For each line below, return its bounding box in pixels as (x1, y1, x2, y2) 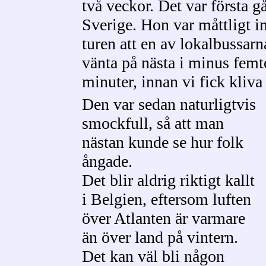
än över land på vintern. (82, 228, 238, 246)
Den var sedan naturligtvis (82, 95, 256, 113)
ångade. (82, 152, 132, 170)
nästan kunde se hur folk (82, 133, 243, 151)
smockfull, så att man (82, 114, 224, 132)
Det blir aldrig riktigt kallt (82, 171, 255, 189)
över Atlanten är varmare (82, 209, 245, 227)
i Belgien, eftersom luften (82, 190, 251, 208)
